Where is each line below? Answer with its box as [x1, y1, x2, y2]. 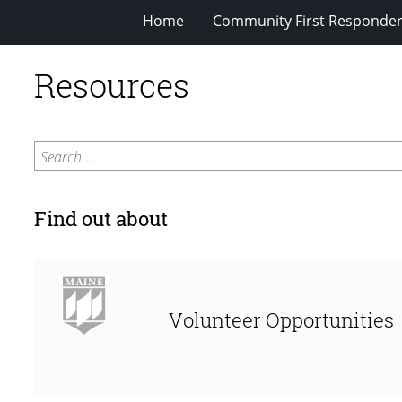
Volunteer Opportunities [169, 306, 394, 333]
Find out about [34, 205, 168, 232]
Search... [40, 146, 92, 167]
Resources [34, 63, 189, 107]
